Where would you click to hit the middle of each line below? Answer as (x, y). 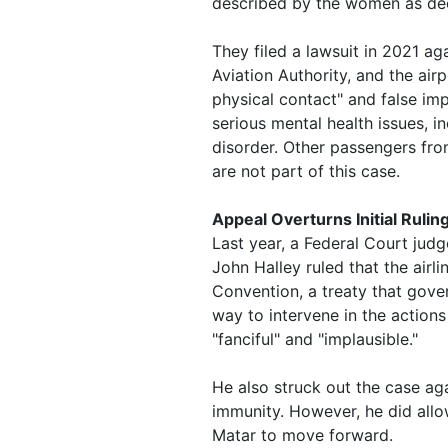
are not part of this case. (306, 171)
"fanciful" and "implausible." (315, 339)
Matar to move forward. (302, 435)
